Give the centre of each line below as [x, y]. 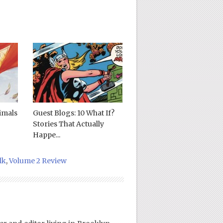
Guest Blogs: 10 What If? [73, 113]
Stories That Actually [68, 124]
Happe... [46, 135]
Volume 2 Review [38, 161]
